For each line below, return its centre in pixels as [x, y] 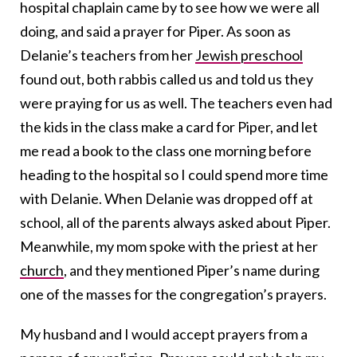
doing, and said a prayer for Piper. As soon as [155, 31]
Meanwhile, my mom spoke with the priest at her [169, 247]
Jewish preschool [249, 55]
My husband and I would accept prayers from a [164, 334]
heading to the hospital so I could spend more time [174, 175]
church [42, 271]
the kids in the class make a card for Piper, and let [169, 127]
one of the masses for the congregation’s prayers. [173, 294]
